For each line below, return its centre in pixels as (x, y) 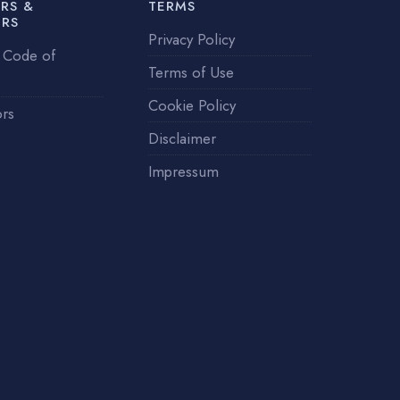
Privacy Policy (192, 39)
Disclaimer (182, 138)
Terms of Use (191, 72)
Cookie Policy (192, 105)
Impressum (183, 171)
